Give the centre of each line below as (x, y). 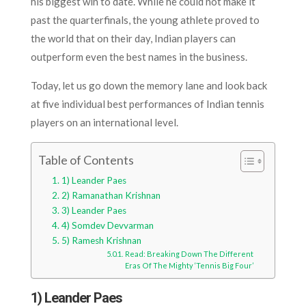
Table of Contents (86, 160)
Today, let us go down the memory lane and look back (149, 85)
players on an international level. (104, 122)
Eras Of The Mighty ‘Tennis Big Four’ (189, 265)
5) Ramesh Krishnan (101, 240)
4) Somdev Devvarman (107, 225)
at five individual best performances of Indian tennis (147, 103)
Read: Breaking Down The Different (189, 253)
